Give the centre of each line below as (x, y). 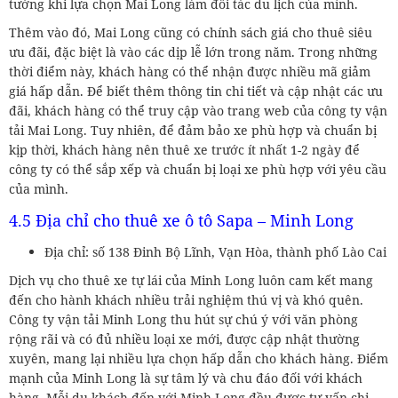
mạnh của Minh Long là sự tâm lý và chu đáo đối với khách (186, 378)
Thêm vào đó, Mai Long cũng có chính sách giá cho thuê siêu (191, 32)
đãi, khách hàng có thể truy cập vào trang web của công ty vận (198, 110)
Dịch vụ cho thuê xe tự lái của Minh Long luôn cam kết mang (191, 280)
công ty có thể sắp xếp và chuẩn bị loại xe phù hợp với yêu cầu (198, 169)
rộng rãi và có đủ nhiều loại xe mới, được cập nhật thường (184, 338)
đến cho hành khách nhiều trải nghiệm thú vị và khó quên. (186, 299)
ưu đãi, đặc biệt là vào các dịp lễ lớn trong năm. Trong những (193, 52)
